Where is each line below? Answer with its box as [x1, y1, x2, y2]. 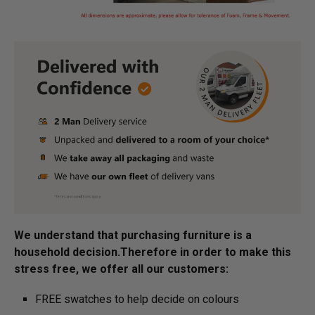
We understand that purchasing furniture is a [14, 228, 252, 242]
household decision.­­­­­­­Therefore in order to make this [14, 245, 291, 259]
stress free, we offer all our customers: [14, 262, 229, 276]
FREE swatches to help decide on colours [35, 292, 239, 306]
